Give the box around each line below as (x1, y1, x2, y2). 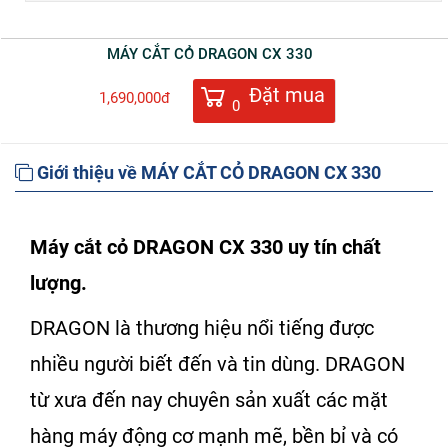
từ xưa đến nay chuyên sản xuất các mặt (30, 387, 388, 412)
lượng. (30, 270, 87, 295)
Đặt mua (248, 83, 325, 107)
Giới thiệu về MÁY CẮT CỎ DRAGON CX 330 (33, 161, 381, 183)
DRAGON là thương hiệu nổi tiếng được (30, 315, 374, 340)
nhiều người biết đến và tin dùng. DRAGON (30, 351, 405, 376)
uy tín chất (283, 234, 381, 259)
